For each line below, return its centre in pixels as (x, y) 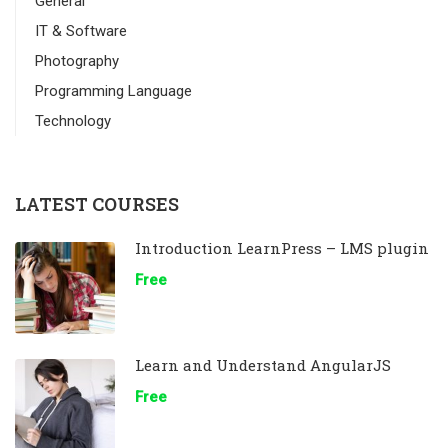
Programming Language (113, 90)
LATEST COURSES (97, 203)
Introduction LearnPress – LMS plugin (282, 247)
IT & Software (81, 30)
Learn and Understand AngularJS (263, 364)
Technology (73, 120)
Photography (77, 60)
